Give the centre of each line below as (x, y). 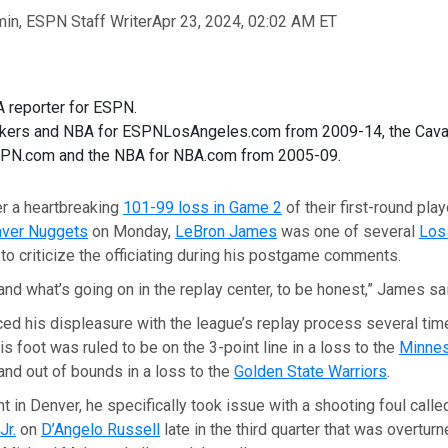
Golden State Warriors (310, 371)
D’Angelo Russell (100, 429)
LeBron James (225, 231)
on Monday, (131, 231)
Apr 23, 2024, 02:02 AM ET (244, 21)
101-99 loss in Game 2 (202, 207)
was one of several (347, 231)
